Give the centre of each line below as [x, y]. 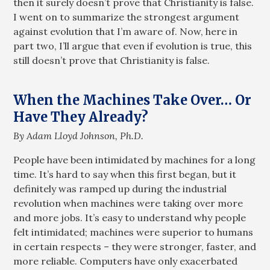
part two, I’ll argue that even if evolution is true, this [133, 46]
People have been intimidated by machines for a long [135, 159]
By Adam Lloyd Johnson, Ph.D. [79, 135]
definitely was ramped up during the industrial [120, 188]
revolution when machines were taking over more [128, 203]
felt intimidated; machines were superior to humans [133, 232]
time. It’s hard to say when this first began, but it [125, 174]
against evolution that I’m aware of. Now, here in [126, 32]
